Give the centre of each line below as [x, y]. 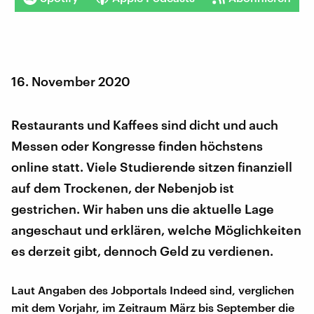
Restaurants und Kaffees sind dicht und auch [145, 124]
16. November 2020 [71, 81]
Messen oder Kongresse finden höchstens [137, 145]
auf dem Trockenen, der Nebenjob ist [123, 187]
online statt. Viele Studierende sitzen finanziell [152, 166]
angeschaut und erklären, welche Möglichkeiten [156, 230]
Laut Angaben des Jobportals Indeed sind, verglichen [153, 289]
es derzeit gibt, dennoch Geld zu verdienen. [142, 251]
